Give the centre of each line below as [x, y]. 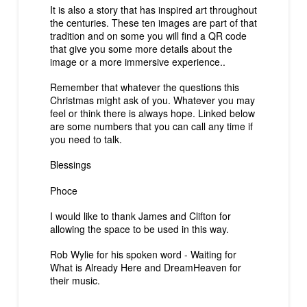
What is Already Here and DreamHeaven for [145, 268]
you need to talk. [86, 139]
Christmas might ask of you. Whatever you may [152, 100]
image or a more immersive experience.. [137, 61]
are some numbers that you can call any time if [151, 126]
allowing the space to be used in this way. [139, 229]
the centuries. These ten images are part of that [153, 22]
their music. [75, 281]
